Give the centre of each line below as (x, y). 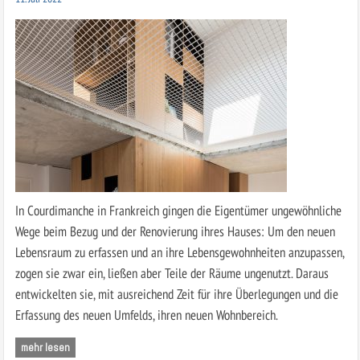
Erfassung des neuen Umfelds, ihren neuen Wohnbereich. (146, 314)
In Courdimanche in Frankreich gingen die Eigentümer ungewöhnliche (178, 210)
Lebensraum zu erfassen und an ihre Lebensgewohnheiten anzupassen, (179, 252)
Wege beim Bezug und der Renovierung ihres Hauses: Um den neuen (175, 231)
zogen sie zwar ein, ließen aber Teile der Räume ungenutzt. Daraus (172, 272)
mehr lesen (45, 347)
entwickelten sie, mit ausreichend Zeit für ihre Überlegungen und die (176, 293)
